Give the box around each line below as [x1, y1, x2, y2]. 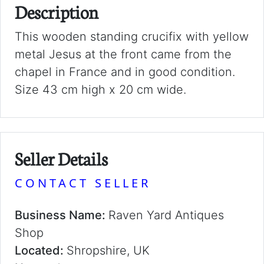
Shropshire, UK [67, 243, 150, 258]
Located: [15, 243, 67, 258]
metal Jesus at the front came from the [15, 47, 232, 61]
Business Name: [15, 208, 108, 222]
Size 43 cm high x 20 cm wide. [15, 82, 186, 97]
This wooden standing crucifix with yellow [15, 29, 249, 44]
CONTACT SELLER [15, 175, 151, 191]
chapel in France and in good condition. [15, 65, 235, 79]
